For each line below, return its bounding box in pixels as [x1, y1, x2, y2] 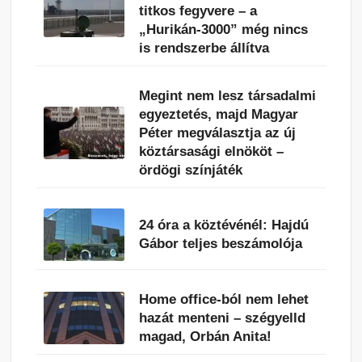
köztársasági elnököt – [139, 143, 284, 159]
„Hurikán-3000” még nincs [139, 21, 309, 37]
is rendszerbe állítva [139, 40, 270, 56]
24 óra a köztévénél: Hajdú [139, 217, 309, 234]
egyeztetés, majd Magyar [139, 106, 299, 122]
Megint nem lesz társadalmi [139, 87, 317, 103]
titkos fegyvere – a [139, 2, 258, 19]
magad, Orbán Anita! [139, 328, 272, 344]
